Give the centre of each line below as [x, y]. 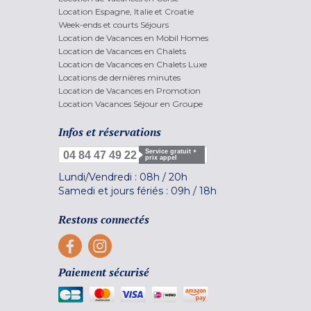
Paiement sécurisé [104, 272]
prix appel [161, 158]
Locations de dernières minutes [119, 78]
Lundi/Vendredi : [99, 177]
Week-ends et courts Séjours [114, 25]
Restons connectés [104, 220]
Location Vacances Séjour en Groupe [131, 104]
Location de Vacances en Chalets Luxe [133, 65]
